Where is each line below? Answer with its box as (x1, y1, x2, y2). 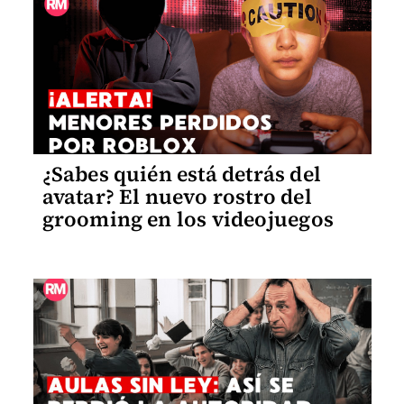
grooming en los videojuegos (41, 204, 334, 234)
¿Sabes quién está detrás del (41, 159, 322, 188)
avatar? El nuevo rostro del (41, 181, 312, 211)
